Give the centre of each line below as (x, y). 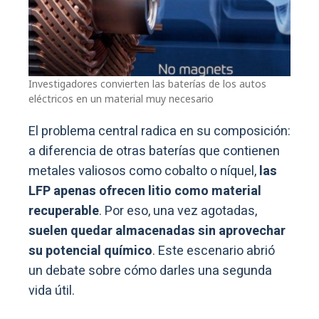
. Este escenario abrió (214, 251)
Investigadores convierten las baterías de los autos (147, 83)
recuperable (64, 211)
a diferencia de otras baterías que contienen (154, 151)
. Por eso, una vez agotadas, (178, 211)
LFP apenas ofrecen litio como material (145, 191)
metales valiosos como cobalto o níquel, (144, 171)
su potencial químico (90, 251)
